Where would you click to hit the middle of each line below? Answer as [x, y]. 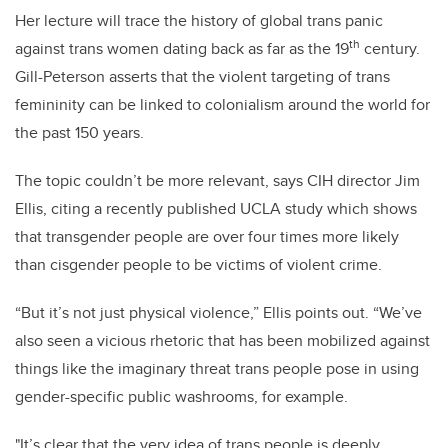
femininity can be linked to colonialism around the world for [222, 105]
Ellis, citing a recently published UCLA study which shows [216, 209]
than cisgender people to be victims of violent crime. [198, 265]
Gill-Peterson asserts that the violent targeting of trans [202, 77]
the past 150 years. [79, 133]
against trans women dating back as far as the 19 [182, 49]
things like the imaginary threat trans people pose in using [217, 369]
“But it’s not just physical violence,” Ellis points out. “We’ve [218, 313]
